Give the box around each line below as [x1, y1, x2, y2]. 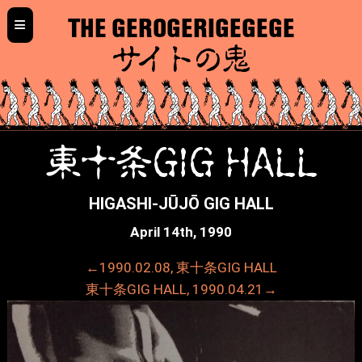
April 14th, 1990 [130, 224, 232, 241]
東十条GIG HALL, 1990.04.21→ [85, 281, 277, 298]
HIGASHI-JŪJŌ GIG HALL [88, 193, 274, 213]
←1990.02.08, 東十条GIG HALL [85, 259, 277, 276]
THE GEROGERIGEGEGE [67, 12, 295, 44]
